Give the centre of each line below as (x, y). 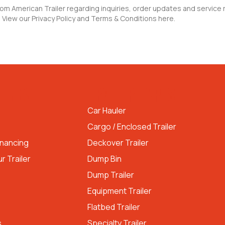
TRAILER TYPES (131, 95)
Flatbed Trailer (114, 207)
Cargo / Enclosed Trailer (132, 126)
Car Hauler (107, 110)
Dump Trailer (111, 175)
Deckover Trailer (118, 142)
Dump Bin (105, 158)
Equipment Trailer (120, 191)
